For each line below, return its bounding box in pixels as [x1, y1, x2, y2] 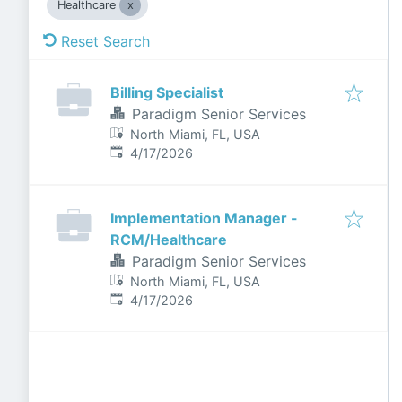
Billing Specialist [110, 83, 223, 101]
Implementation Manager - [110, 209, 298, 227]
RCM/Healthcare [110, 231, 227, 249]
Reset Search [61, 32, 150, 50]
